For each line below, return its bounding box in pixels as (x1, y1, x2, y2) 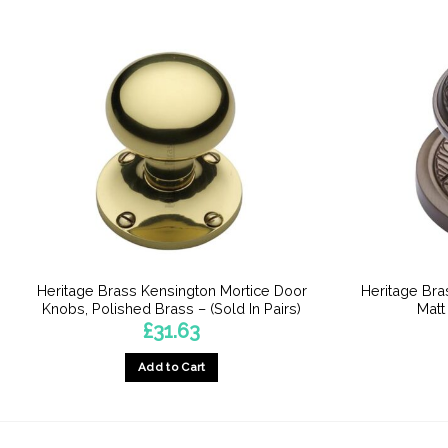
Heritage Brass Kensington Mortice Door (36, 281, 307, 299)
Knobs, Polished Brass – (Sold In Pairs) (42, 299, 302, 317)
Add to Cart (137, 359, 206, 374)
